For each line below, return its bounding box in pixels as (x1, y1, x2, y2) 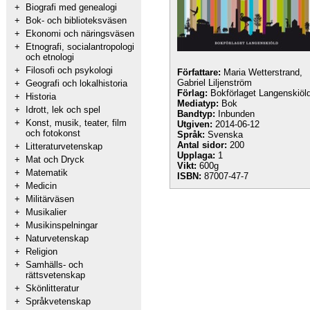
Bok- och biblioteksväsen (26, 15, 127, 26)
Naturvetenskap (26, 233, 89, 244)
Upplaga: (177, 150, 215, 161)
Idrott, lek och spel (26, 104, 100, 115)
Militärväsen (26, 194, 74, 204)
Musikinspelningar (26, 220, 98, 230)
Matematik (26, 167, 68, 178)
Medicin (26, 181, 57, 191)
